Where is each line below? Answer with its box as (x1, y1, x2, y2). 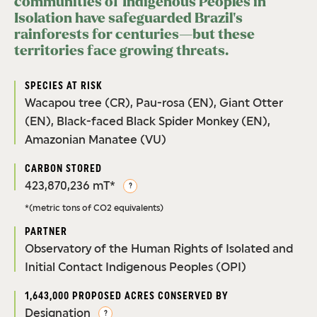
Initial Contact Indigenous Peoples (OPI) (25, 260, 246, 275)
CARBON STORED (25, 163, 103, 175)
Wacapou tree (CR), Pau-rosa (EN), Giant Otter (25, 96, 283, 110)
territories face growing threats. (14, 44, 229, 59)
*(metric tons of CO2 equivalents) (25, 203, 163, 214)
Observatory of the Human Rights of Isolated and (25, 242, 293, 256)
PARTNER (25, 226, 68, 238)
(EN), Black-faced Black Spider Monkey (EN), (25, 115, 270, 129)
